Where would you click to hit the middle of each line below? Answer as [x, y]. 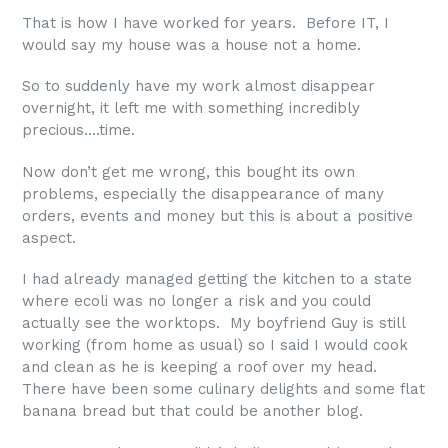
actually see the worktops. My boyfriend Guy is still [213, 323]
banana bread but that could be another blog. [192, 411]
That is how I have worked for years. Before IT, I [205, 22]
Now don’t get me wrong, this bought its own [188, 171]
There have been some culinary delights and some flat [223, 389]
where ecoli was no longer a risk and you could [196, 301]
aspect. [49, 237]
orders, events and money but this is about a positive [217, 215]
